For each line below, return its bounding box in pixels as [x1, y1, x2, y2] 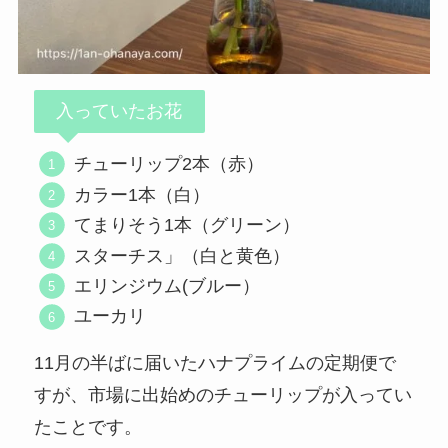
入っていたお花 [56, 101, 183, 122]
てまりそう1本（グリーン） [74, 215, 301, 236]
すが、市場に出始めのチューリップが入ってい [34, 385, 413, 406]
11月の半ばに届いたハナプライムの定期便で [34, 353, 397, 374]
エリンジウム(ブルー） [74, 276, 261, 297]
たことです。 [34, 417, 143, 438]
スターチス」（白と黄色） [74, 245, 291, 266]
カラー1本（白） [74, 184, 211, 205]
